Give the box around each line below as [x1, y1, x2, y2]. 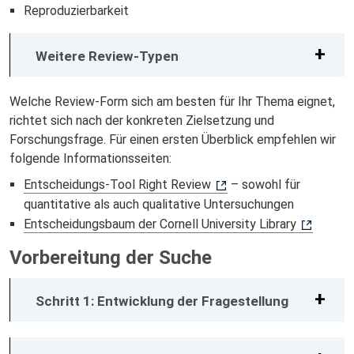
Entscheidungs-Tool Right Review [23, 176, 211, 192]
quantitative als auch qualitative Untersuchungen [23, 196, 294, 212]
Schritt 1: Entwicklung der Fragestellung [36, 292, 288, 309]
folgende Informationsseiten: [9, 150, 171, 166]
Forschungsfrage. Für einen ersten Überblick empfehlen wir [9, 131, 336, 147]
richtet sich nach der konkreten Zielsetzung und [9, 112, 274, 128]
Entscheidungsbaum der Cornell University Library [23, 216, 296, 232]
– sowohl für [228, 176, 301, 192]
